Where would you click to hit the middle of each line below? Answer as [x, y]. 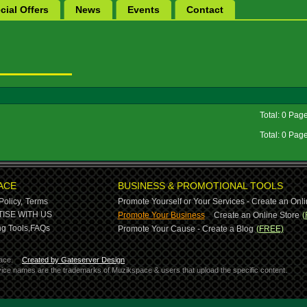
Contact [205, 10]
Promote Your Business [161, 215]
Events [144, 10]
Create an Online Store [256, 215]
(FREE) [270, 229]
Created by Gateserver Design [73, 260]
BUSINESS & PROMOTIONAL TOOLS [200, 186]
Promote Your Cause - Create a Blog [185, 229]
